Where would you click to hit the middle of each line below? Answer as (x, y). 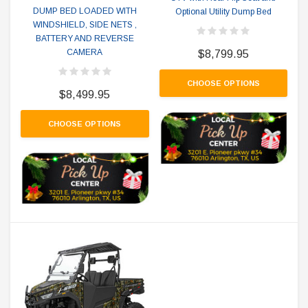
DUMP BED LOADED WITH (85, 11)
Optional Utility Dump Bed (223, 12)
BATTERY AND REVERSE (85, 39)
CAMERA (85, 53)
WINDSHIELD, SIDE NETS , (85, 25)
